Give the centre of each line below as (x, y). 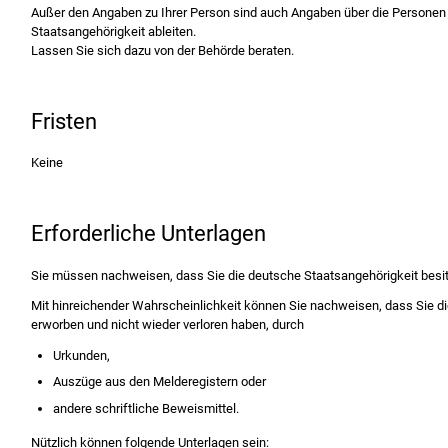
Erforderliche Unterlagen (148, 234)
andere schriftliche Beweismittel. (146, 408)
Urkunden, (82, 355)
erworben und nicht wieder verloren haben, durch (167, 325)
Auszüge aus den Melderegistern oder (160, 382)
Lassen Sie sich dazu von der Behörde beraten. (162, 51)
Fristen (63, 121)
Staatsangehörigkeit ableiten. (113, 32)
